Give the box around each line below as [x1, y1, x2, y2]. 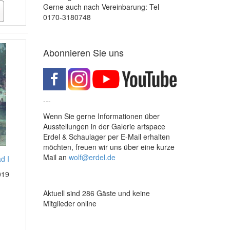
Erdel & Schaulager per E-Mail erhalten [43, 131, 170, 142]
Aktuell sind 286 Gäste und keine [43, 188, 150, 198]
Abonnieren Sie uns [43, 46, 124, 59]
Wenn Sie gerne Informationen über [43, 111, 160, 121]
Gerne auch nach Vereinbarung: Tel [43, 2, 159, 12]
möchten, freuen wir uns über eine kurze [43, 142, 175, 152]
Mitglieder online [43, 198, 97, 208]
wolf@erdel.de [68, 152, 116, 162]
